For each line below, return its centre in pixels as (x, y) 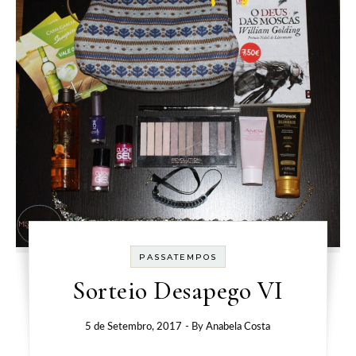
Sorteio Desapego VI (178, 291)
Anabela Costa (238, 327)
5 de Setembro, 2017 (134, 327)
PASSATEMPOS (178, 257)
